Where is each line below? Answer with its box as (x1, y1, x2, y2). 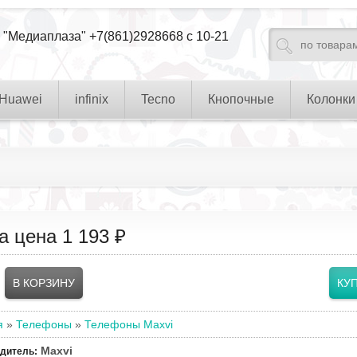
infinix (75, 92, 108, 106)
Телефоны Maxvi (84, 318, 173, 331)
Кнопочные (208, 92, 274, 106)
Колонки (307, 92, 355, 106)
